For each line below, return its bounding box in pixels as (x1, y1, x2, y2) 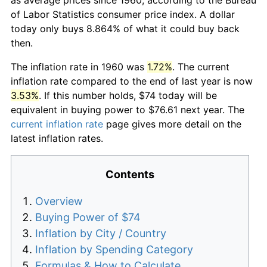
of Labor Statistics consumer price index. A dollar (11, 8, 235, 20)
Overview (35, 194, 83, 207)
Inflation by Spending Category (35, 243, 193, 256)
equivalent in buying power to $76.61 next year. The (11, 103, 244, 116)
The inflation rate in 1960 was (11, 60, 147, 73)
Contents (105, 167, 154, 181)
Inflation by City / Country (35, 226, 166, 240)
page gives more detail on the (103, 117, 241, 130)
